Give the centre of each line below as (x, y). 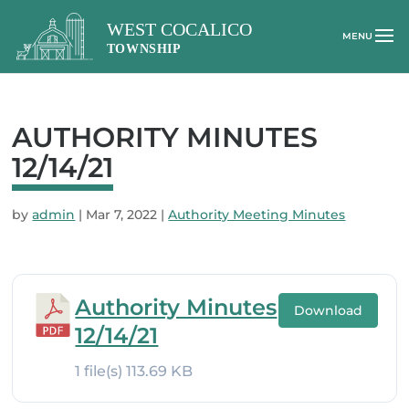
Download (328, 310)
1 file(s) (101, 371)
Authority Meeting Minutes (257, 215)
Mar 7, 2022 (122, 215)
